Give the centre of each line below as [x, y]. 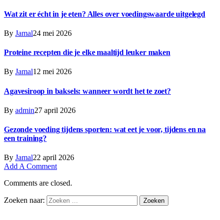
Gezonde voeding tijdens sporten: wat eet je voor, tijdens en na [105, 130]
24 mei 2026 [52, 33]
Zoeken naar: [24, 200]
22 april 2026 [54, 158]
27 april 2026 [55, 110]
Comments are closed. [38, 183]
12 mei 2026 [52, 72]
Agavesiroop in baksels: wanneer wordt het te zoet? [87, 91]
